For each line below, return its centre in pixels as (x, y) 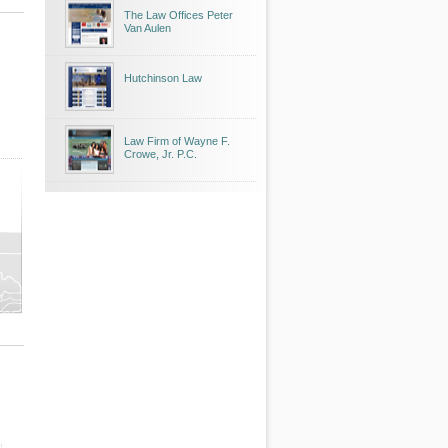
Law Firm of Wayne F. (177, 141)
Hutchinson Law (163, 78)
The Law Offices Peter (178, 15)
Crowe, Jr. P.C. (160, 154)
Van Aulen (147, 28)
